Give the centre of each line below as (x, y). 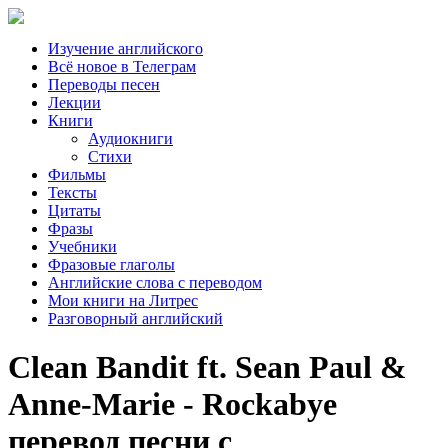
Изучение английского (125, 48)
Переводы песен (104, 84)
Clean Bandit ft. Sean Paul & (207, 367)
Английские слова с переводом (155, 282)
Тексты (72, 192)
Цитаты (74, 210)
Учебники (82, 246)
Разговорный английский (135, 318)
